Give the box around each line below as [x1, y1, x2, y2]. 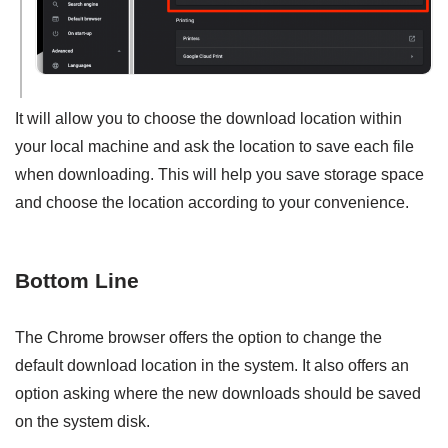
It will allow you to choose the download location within [15, 110, 402, 128]
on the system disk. [15, 413, 150, 431]
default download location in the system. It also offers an [15, 357, 409, 375]
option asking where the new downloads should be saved [15, 385, 421, 403]
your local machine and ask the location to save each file [15, 138, 414, 156]
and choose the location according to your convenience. [15, 194, 409, 212]
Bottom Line [15, 269, 139, 293]
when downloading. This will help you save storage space [15, 166, 424, 184]
